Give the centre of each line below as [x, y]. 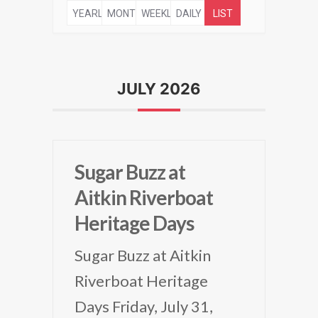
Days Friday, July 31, [144, 306]
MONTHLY [129, 13]
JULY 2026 [159, 89]
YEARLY [90, 13]
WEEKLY [159, 13]
